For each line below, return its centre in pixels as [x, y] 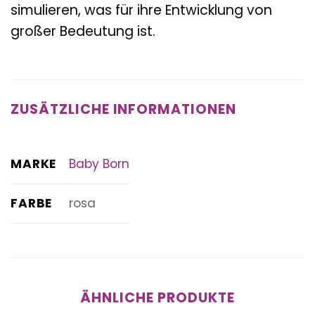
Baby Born [99, 164]
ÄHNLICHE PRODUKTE [157, 297]
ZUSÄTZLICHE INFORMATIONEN [123, 110]
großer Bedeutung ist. [83, 31]
